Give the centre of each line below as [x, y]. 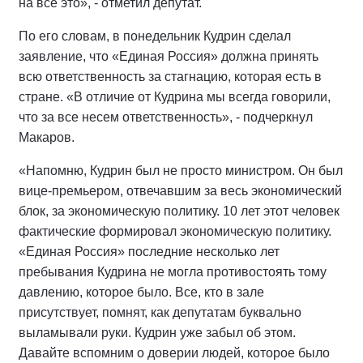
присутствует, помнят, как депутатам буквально [160, 313]
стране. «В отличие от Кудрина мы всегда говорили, [175, 97]
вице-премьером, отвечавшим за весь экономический [180, 191]
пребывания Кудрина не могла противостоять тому [173, 272]
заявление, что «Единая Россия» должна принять [169, 57]
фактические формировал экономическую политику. [175, 232]
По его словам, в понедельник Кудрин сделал [155, 36]
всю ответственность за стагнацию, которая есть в [170, 77]
